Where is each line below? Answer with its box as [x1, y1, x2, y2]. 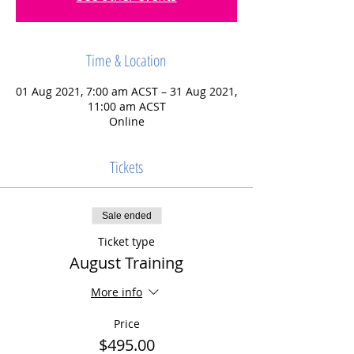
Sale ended [101, 210, 152, 221]
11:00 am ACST [87, 99, 166, 114]
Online [108, 114, 145, 129]
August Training [70, 252, 183, 273]
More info [91, 284, 142, 300]
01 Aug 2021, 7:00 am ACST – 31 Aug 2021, [16, 84, 237, 99]
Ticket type [98, 234, 155, 249]
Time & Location [86, 50, 167, 71]
